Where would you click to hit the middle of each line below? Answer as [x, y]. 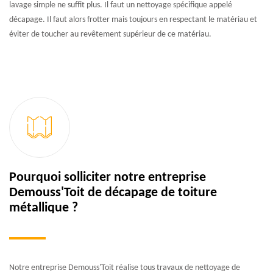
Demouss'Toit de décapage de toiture [113, 193]
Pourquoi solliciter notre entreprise [108, 177]
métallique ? [44, 208]
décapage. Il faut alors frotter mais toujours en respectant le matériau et [133, 19]
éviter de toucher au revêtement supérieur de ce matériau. [110, 34]
